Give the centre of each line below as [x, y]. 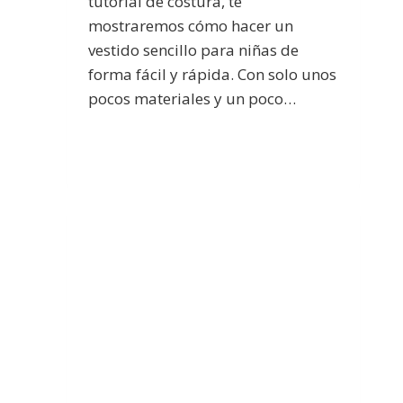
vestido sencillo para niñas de [193, 49]
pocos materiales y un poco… [192, 98]
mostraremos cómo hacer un [190, 25]
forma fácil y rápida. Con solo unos [212, 74]
